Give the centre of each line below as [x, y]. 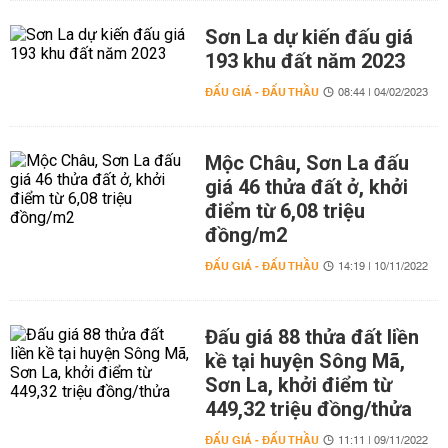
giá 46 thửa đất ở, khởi [306, 187]
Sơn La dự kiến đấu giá [308, 37]
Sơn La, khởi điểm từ [298, 385]
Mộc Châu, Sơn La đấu [306, 163]
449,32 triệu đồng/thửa [308, 409]
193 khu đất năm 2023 [304, 61]
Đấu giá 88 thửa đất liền [311, 337]
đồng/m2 [245, 235]
